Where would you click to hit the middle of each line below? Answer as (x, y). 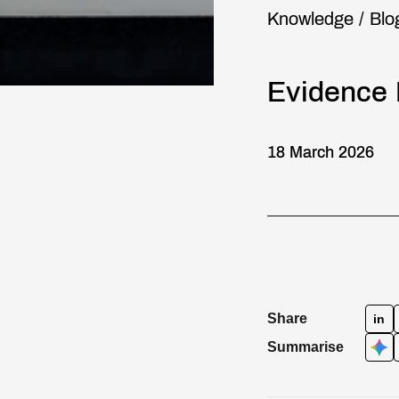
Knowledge (310, 19)
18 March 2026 (321, 152)
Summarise (305, 347)
